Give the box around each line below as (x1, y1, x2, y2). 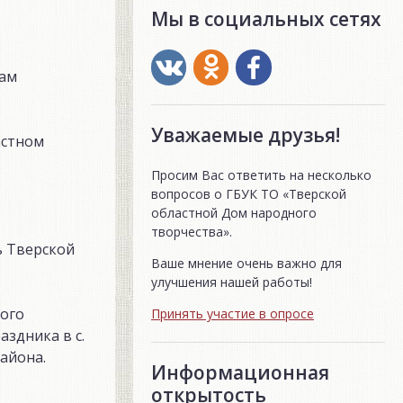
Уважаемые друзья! (151, 121, 340, 148)
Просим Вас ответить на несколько (151, 166, 372, 184)
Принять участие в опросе (151, 304, 314, 322)
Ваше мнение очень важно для (151, 254, 342, 272)
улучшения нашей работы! (151, 273, 312, 291)
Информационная (151, 359, 329, 385)
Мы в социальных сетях (151, 6, 381, 32)
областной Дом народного (151, 203, 317, 221)
